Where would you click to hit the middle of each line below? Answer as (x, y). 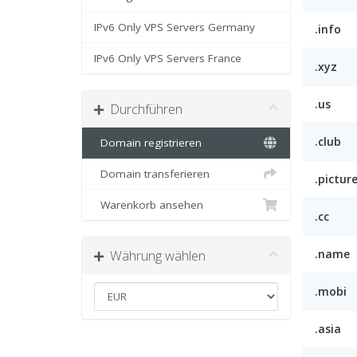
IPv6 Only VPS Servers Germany (175, 27)
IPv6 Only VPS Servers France (168, 59)
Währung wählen (155, 256)
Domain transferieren (152, 174)
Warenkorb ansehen (149, 205)
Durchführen (143, 109)
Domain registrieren (148, 143)
